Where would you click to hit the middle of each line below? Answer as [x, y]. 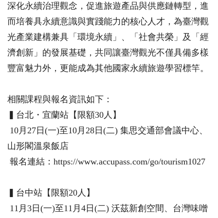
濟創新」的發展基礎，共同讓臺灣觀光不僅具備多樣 [108, 53]
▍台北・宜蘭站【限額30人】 [64, 115]
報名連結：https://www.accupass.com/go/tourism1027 [106, 162]
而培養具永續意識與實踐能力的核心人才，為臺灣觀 [108, 22]
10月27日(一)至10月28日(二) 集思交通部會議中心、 [108, 131]
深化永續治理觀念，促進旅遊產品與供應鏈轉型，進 [108, 6]
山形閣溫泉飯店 [38, 146]
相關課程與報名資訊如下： [60, 100]
